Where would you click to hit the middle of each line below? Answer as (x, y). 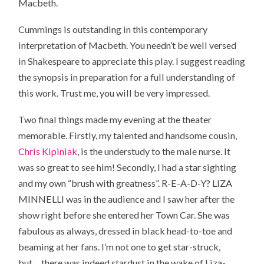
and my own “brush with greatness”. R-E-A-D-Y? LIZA (126, 183)
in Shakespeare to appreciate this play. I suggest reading (132, 61)
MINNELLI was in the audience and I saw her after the (127, 199)
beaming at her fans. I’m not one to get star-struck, (120, 246)
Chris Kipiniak (48, 151)
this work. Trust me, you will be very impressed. (114, 93)
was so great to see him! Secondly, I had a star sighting (128, 167)
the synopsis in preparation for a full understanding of (127, 77)
